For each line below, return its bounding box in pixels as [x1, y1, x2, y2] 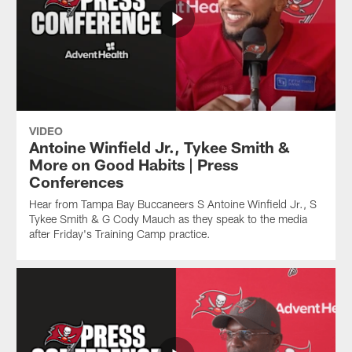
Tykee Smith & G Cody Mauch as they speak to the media [28, 211, 307, 225]
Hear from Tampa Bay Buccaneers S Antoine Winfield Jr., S [28, 196, 317, 211]
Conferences [28, 171, 123, 191]
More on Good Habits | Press [28, 154, 238, 174]
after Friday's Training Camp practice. [28, 226, 211, 240]
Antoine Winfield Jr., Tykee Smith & [28, 137, 290, 156]
